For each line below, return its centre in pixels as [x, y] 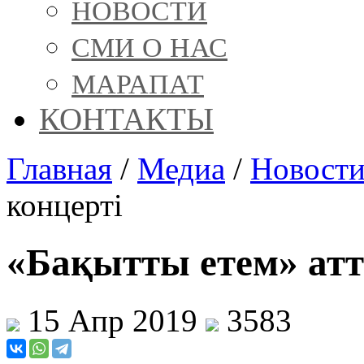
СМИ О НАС [149, 47]
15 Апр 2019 [113, 320]
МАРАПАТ [138, 84]
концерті [65, 205]
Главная [59, 168]
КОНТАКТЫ [126, 119]
